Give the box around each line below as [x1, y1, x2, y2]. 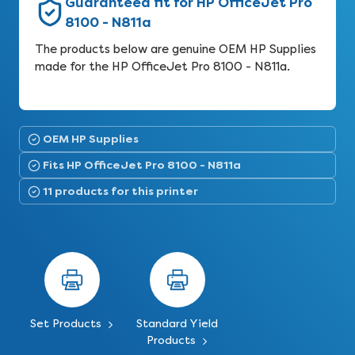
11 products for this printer [43, 184, 198, 198]
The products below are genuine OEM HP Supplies [35, 42, 316, 56]
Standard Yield [136, 317, 219, 330]
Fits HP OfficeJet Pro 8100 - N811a [43, 158, 241, 172]
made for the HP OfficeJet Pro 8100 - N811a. [35, 59, 290, 74]
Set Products [29, 317, 105, 330]
